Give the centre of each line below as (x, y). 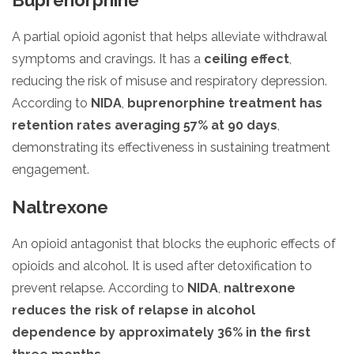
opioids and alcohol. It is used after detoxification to (162, 265)
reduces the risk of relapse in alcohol (134, 310)
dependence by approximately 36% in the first (161, 332)
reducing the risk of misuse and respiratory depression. (169, 81)
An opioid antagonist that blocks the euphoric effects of (174, 243)
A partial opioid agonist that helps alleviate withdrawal (169, 36)
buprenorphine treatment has (225, 103)
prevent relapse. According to (100, 288)
